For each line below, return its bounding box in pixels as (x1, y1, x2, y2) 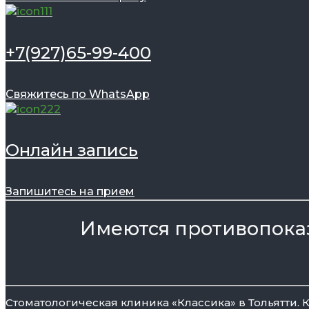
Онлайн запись (6, 140, 138, 161)
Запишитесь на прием (6, 185, 134, 199)
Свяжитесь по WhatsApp (6, 87, 150, 101)
